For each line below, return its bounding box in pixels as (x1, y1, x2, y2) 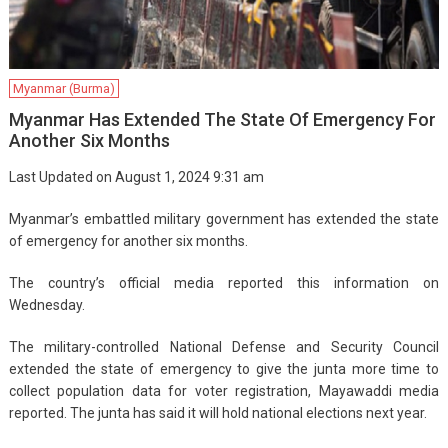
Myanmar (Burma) (12, 80, 115, 96)
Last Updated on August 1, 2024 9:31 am (8, 168, 264, 185)
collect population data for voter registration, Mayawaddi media (8, 382, 440, 399)
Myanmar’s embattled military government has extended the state (8, 210, 440, 227)
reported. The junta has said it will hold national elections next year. (8, 404, 427, 421)
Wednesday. (8, 296, 85, 313)
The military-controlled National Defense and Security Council (8, 338, 440, 355)
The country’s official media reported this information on (8, 274, 440, 291)
